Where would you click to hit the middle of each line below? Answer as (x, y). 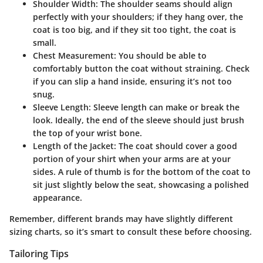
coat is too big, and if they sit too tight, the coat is (134, 29)
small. (45, 42)
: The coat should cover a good (176, 146)
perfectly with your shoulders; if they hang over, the (138, 16)
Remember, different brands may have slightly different (121, 218)
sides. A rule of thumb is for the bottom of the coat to (142, 171)
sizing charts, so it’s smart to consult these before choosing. (131, 231)
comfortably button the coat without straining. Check (141, 68)
